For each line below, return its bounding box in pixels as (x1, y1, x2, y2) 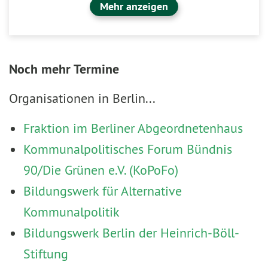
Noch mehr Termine (9, 60, 119, 78)
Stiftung (23, 245, 68, 263)
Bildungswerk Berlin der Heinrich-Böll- (23, 224, 239, 242)
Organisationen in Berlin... (9, 90, 156, 107)
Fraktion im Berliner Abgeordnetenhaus (23, 120, 243, 137)
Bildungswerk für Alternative (23, 182, 182, 200)
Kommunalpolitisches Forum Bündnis (23, 141, 232, 158)
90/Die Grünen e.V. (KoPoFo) (23, 162, 178, 179)
